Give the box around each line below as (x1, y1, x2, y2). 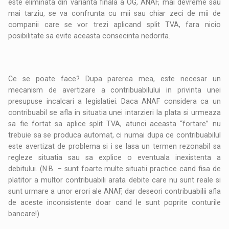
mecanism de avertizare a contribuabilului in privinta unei (8, 86, 221, 95)
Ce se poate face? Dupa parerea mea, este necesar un (8, 75, 221, 83)
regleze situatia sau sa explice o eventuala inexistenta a (8, 153, 221, 162)
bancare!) (8, 210, 40, 218)
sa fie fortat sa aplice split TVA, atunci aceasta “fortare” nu (8, 120, 221, 128)
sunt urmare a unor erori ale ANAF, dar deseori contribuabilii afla (8, 187, 221, 196)
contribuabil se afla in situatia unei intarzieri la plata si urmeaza (8, 108, 221, 117)
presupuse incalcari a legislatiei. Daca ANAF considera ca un (8, 97, 221, 106)
